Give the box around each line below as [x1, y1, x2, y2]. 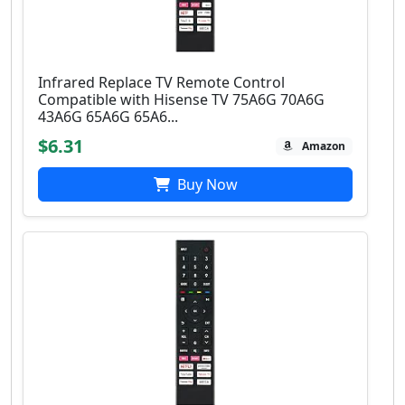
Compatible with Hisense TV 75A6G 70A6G [38, 89, 325, 110]
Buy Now [173, 174, 238, 195]
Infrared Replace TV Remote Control [38, 72, 285, 93]
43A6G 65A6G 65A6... [38, 107, 178, 127]
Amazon [302, 138, 346, 155]
